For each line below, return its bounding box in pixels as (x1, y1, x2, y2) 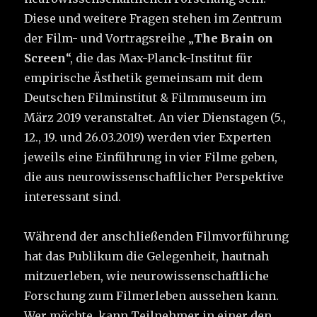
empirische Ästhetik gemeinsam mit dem (24, 70, 263, 85)
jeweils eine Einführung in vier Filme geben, (24, 149, 278, 164)
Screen (24, 50, 67, 65)
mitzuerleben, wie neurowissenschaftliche (24, 268, 270, 283)
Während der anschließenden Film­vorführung (24, 229, 289, 243)
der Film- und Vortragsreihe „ (24, 30, 195, 45)
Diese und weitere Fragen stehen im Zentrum (24, 11, 282, 25)
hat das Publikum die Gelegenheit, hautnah (24, 248, 270, 263)
